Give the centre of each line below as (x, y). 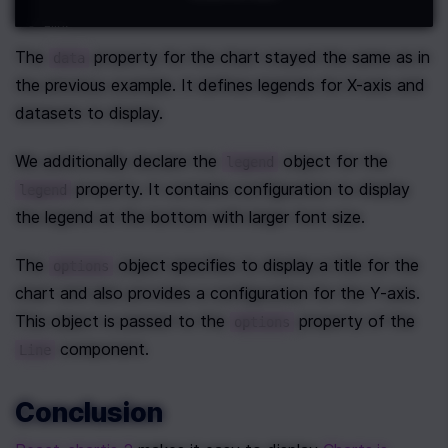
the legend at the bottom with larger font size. (190, 217)
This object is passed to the (122, 321)
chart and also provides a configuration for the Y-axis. (217, 293)
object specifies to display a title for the (266, 265)
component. (102, 349)
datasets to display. (89, 113)
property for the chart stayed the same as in (259, 57)
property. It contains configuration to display (240, 189)
